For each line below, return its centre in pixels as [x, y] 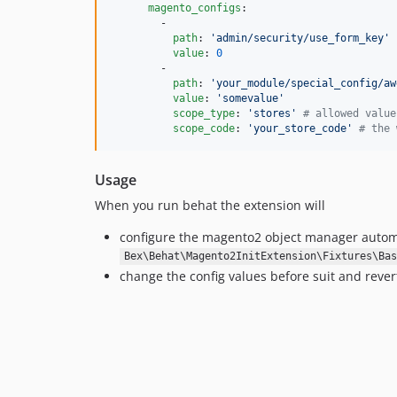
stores [272, 114]
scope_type [204, 114]
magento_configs [195, 8]
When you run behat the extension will [210, 206]
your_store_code [300, 129]
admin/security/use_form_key [300, 39]
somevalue [250, 99]
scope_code [204, 129]
